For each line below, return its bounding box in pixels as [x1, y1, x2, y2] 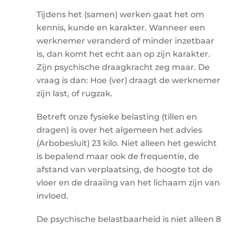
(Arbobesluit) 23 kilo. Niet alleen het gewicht [36, 138, 217, 148]
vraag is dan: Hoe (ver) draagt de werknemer [36, 75, 220, 85]
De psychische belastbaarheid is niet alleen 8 [36, 214, 221, 224]
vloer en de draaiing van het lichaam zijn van [36, 178, 220, 187]
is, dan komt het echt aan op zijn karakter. [36, 49, 210, 59]
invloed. [36, 191, 68, 201]
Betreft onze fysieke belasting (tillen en [36, 112, 197, 122]
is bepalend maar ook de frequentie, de [36, 152, 199, 161]
